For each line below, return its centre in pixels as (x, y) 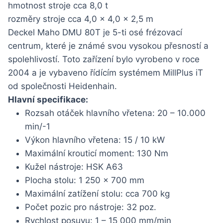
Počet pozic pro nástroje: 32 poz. (91, 207)
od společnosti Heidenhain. (62, 86)
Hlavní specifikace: (48, 99)
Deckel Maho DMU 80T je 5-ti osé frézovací (95, 32)
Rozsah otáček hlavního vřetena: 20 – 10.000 (115, 113)
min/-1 (38, 126)
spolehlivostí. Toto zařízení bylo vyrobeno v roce (104, 59)
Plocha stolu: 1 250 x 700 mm (85, 180)
